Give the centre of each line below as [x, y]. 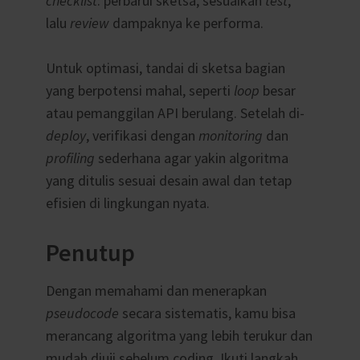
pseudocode [84, 313]
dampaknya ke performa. [188, 22]
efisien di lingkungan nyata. [127, 203]
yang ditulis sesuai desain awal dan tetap [168, 181]
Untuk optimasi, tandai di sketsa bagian [165, 68]
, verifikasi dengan [142, 136]
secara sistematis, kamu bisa [209, 313]
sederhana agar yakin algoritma [191, 158]
